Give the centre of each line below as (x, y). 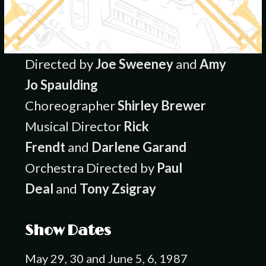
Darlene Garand (139, 147)
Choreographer (71, 106)
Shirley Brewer (161, 106)
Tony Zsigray (118, 189)
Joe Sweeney (134, 64)
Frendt (45, 147)
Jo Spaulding (61, 85)
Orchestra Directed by (91, 168)
